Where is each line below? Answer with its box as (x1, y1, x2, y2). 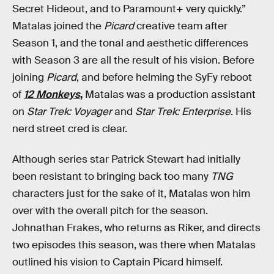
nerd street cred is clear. (12, 122, 127, 136)
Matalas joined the (12, 20, 104, 33)
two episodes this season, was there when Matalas (12, 238, 256, 251)
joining (12, 71, 46, 84)
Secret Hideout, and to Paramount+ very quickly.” (12, 2, 246, 16)
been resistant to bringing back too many (12, 169, 211, 183)
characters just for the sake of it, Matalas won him (12, 187, 250, 200)
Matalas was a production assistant (83, 88, 256, 102)
